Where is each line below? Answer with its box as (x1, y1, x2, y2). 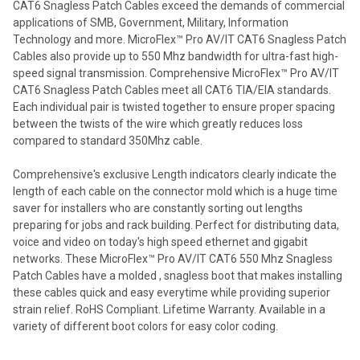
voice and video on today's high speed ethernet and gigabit (13, 235, 308, 249)
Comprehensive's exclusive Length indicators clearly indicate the (13, 168, 337, 182)
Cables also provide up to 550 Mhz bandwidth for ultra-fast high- (13, 50, 338, 63)
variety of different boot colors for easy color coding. (13, 320, 278, 333)
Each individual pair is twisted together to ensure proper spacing (13, 100, 335, 114)
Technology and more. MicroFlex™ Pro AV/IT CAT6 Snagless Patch (13, 33, 346, 47)
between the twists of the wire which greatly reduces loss (13, 117, 303, 131)
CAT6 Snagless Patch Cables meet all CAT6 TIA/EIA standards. (13, 84, 331, 97)
